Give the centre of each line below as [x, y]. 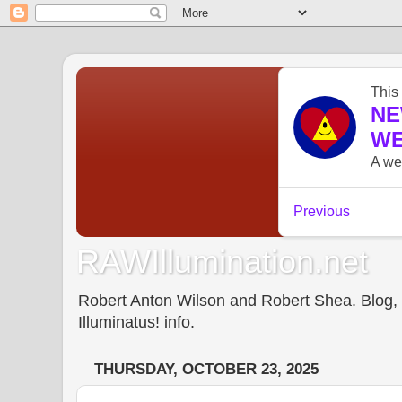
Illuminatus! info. [136, 322]
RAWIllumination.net [222, 261]
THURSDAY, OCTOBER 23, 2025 [206, 370]
